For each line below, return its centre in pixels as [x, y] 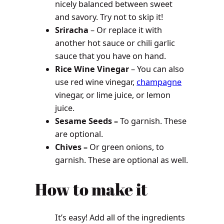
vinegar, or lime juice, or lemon [113, 95]
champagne [159, 82]
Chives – [72, 147]
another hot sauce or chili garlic [115, 43]
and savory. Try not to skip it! [109, 17]
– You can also [157, 69]
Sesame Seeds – [88, 121]
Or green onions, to [127, 147]
